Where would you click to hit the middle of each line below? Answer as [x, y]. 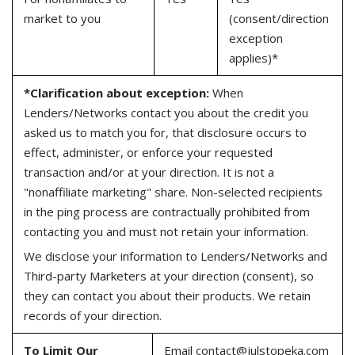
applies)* [253, 58]
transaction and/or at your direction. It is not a [149, 172]
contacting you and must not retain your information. [166, 231]
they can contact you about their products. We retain [167, 295]
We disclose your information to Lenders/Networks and [175, 256]
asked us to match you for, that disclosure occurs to [165, 132]
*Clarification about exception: [116, 93]
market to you [62, 18]
